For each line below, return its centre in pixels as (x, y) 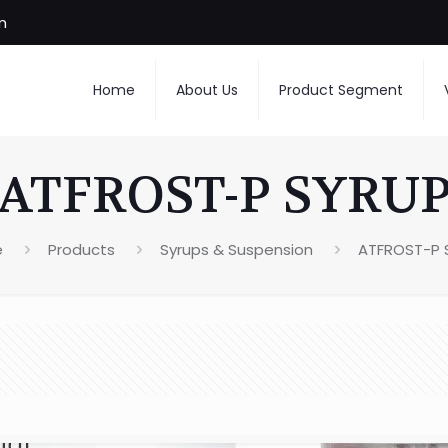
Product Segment (340, 90)
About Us (206, 90)
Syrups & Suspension (236, 249)
